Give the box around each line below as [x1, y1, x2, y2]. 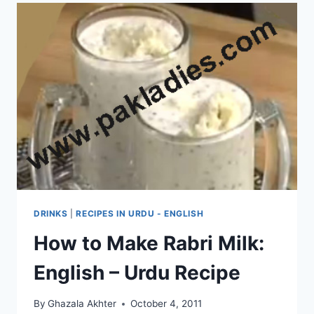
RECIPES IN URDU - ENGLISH [76, 207, 204, 219]
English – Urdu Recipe [34, 260, 240, 285]
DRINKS [34, 207, 68, 219]
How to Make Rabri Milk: [34, 231, 264, 255]
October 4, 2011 [130, 298, 203, 310]
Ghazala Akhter [48, 298, 117, 310]
